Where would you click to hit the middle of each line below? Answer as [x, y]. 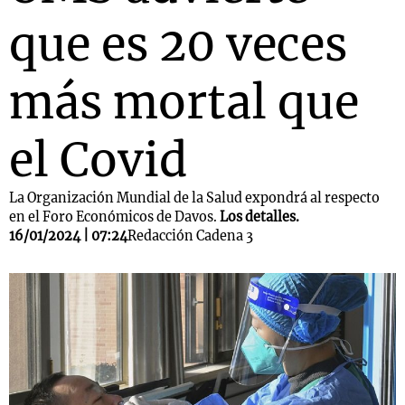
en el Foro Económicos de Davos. [114, 217]
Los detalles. [259, 217]
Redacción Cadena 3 [190, 236]
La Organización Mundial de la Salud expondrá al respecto [194, 198]
